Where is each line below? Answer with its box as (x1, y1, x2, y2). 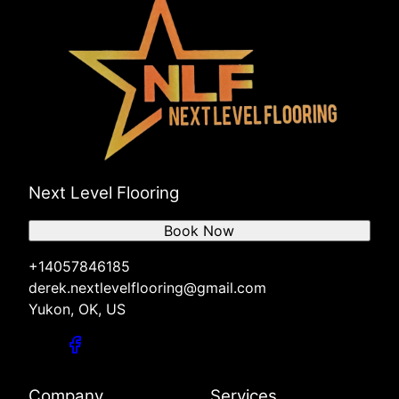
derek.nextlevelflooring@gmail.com (28, 279, 266, 297)
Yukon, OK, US (28, 300, 126, 319)
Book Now (164, 222, 235, 240)
